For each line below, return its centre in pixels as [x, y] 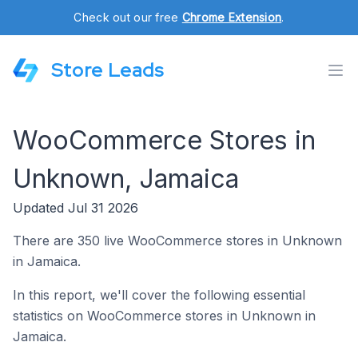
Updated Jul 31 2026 [76, 208]
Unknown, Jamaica [126, 179]
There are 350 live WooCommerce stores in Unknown [177, 241]
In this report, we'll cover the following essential [159, 295]
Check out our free [128, 17]
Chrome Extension [232, 17]
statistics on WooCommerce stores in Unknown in [164, 316]
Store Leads [107, 70]
